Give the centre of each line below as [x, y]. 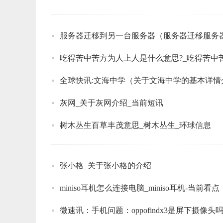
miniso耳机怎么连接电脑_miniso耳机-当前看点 [140, 188]
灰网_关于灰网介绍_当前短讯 [111, 103]
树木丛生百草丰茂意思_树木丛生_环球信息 [135, 125]
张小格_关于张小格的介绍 [106, 165]
